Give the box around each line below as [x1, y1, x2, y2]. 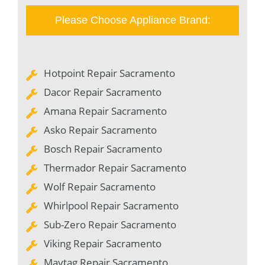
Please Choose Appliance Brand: [54, 14, 211, 27]
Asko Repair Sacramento [44, 123, 157, 137]
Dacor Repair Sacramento [44, 85, 161, 99]
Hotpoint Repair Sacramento [44, 66, 175, 80]
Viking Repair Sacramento [44, 237, 161, 251]
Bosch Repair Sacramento [44, 142, 162, 156]
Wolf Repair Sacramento [44, 180, 156, 194]
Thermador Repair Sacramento [44, 161, 186, 175]
